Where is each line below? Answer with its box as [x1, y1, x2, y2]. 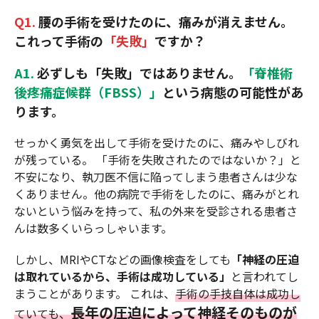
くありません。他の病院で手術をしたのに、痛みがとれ [14, 185, 299, 203]
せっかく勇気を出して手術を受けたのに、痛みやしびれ [14, 134, 299, 152]
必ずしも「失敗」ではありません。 [37, 63, 241, 83]
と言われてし [231, 268, 298, 286]
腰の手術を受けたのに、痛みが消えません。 [36, 12, 293, 31]
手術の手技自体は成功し [175, 285, 300, 303]
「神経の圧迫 [231, 251, 299, 268]
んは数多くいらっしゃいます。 [14, 219, 172, 237]
